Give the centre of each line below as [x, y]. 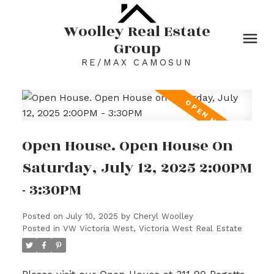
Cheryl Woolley [163, 217]
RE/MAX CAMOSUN [137, 62]
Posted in [41, 229]
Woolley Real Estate [137, 31]
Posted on [44, 217]
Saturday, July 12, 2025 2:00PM [137, 168]
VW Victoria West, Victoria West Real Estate [152, 229]
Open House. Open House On [127, 146]
